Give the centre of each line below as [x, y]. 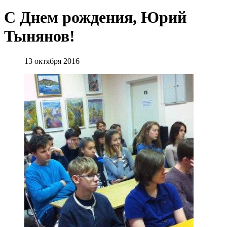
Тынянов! [40, 36]
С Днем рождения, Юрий [95, 17]
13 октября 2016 [52, 61]
